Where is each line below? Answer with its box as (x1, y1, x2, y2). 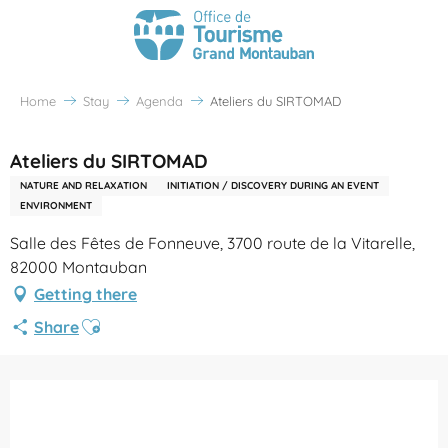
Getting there (34, 283, 137, 304)
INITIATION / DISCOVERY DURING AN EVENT (167, 178, 379, 192)
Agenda (136, 92, 183, 109)
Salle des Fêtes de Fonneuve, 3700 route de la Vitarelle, (10, 232, 415, 253)
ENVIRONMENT (20, 198, 92, 212)
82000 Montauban (10, 256, 147, 277)
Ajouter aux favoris (79, 309, 229, 331)
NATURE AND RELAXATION (20, 178, 147, 192)
